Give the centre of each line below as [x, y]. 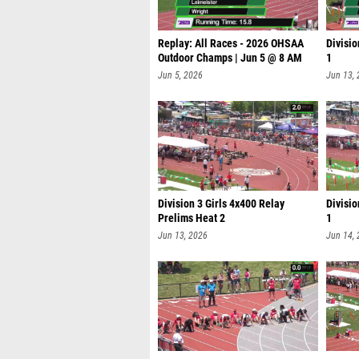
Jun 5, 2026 [180, 75]
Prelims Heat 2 [192, 218]
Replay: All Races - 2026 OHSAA [231, 44]
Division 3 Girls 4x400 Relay [221, 204]
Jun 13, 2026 [183, 236]
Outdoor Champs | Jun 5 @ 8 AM [230, 58]
